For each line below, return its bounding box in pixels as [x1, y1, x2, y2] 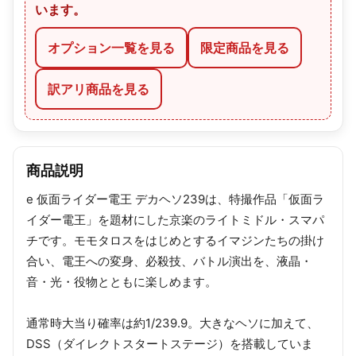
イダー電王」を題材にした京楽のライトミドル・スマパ [26, 211, 324, 227]
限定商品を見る [200, 39, 289, 56]
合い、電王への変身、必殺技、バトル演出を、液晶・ [26, 253, 312, 269]
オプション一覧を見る [48, 39, 175, 56]
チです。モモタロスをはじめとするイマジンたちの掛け [26, 232, 324, 248]
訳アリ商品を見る [48, 80, 149, 97]
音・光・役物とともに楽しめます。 [26, 273, 217, 289]
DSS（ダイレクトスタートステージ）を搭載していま [26, 335, 313, 351]
